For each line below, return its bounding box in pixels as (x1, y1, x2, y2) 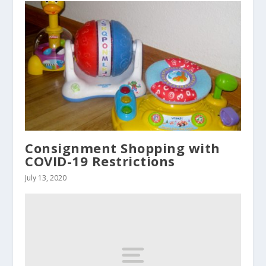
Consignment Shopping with (25, 138, 220, 157)
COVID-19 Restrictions (25, 151, 175, 170)
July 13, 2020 (25, 172, 67, 183)
